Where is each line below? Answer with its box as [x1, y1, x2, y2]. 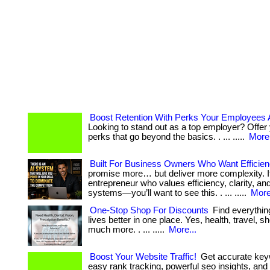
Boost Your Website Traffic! [90, 252, 196, 262]
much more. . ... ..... [88, 225, 167, 234]
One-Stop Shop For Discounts [90, 206, 209, 215]
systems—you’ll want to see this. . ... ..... [88, 188, 249, 198]
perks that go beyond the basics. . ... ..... [88, 132, 247, 142]
